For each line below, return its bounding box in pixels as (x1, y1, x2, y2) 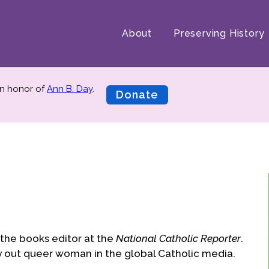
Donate (116, 88, 159, 101)
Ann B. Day (47, 83, 92, 94)
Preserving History (173, 28, 265, 39)
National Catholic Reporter (116, 232, 241, 245)
